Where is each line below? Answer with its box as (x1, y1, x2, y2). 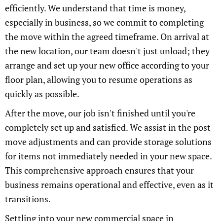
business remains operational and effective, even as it (5, 179, 214, 191)
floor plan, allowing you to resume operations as (5, 74, 192, 86)
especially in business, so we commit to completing (5, 16, 204, 29)
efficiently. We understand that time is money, (5, 2, 185, 14)
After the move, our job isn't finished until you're (5, 107, 195, 119)
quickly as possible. (5, 88, 79, 100)
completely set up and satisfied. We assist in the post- (5, 121, 214, 134)
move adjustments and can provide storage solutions (5, 136, 212, 148)
